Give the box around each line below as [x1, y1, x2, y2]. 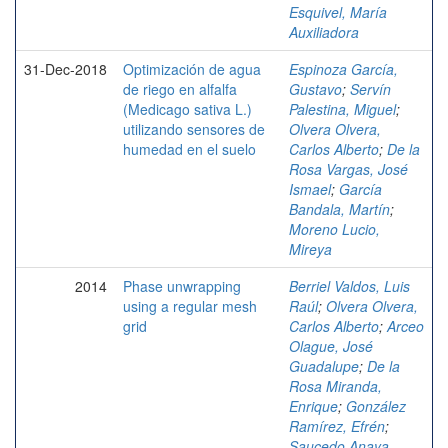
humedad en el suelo [123, 138, 256, 159]
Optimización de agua [123, 58, 261, 79]
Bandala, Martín [289, 198, 390, 219]
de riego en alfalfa [123, 78, 237, 99]
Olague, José [289, 335, 373, 356]
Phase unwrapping [123, 275, 241, 296]
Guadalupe [289, 355, 359, 376]
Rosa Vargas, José [289, 158, 408, 179]
